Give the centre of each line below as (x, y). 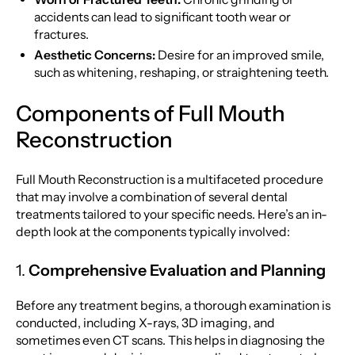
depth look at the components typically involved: (153, 232)
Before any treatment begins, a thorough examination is (173, 305)
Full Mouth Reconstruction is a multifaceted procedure (169, 180)
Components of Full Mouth (150, 113)
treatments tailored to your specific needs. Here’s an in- (171, 215)
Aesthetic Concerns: (95, 55)
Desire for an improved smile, (240, 55)
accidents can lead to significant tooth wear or (163, 17)
